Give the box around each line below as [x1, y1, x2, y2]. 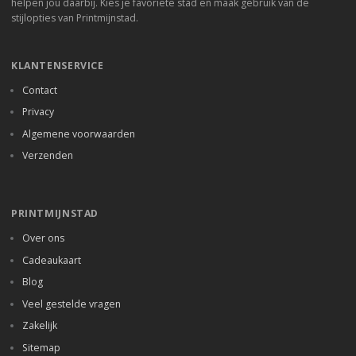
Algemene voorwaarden [22, 126, 135, 141]
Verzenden [22, 149, 73, 163]
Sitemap [22, 340, 60, 354]
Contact [22, 83, 57, 97]
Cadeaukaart [22, 253, 81, 267]
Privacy [22, 105, 54, 119]
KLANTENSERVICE [11, 58, 104, 72]
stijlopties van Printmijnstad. [11, 10, 138, 25]
